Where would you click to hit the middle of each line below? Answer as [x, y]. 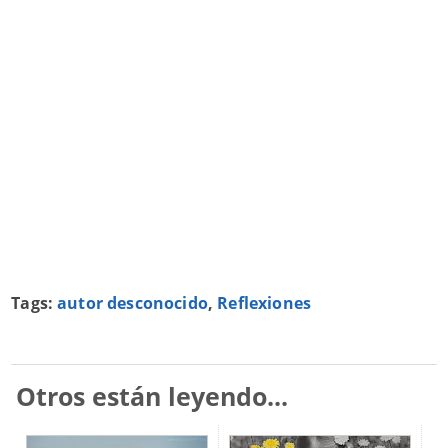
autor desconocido [132, 303]
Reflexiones [264, 303]
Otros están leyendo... [152, 396]
